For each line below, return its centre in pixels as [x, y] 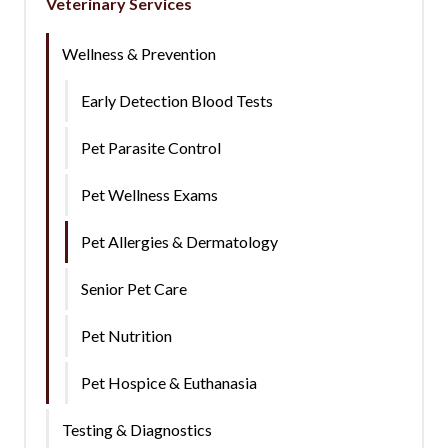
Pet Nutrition [126, 335]
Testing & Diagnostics [137, 429]
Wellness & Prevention [139, 53]
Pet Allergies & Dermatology [179, 241]
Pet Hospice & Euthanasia [169, 382]
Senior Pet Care [134, 288]
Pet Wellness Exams [149, 194]
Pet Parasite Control [151, 147]
